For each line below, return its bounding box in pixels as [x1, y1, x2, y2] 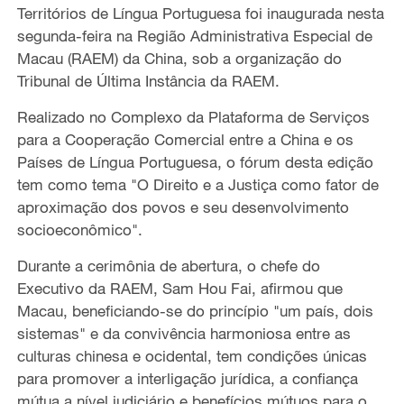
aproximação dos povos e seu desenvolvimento [16, 197, 349, 217]
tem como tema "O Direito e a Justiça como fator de [16, 175, 379, 195]
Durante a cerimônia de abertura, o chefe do [16, 256, 320, 276]
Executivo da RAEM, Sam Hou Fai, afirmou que [16, 279, 343, 298]
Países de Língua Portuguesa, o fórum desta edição [16, 152, 373, 172]
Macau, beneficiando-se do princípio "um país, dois [16, 301, 373, 321]
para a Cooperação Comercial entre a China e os [16, 130, 353, 150]
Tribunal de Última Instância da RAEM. [16, 71, 280, 91]
